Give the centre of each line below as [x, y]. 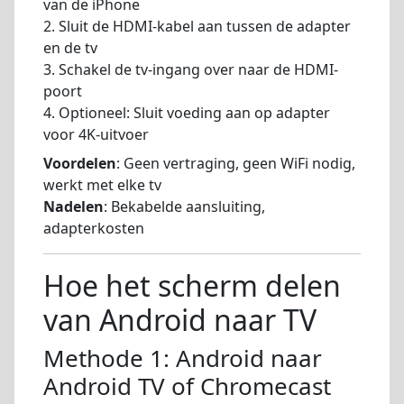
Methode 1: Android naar [183, 358]
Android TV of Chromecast [187, 386]
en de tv [70, 47]
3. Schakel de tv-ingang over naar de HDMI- [191, 69]
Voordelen [80, 163]
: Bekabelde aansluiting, [184, 206]
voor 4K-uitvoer [96, 134]
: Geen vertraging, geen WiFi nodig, [236, 163]
